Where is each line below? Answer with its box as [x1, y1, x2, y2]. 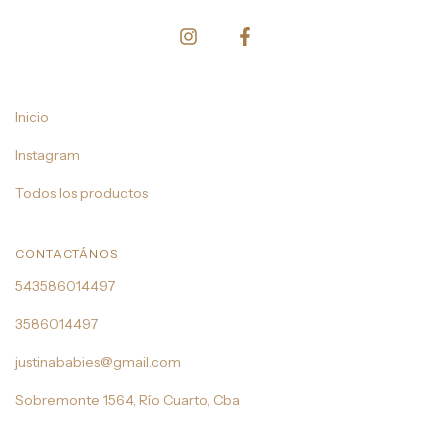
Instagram [15, 145, 80, 164]
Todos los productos [15, 183, 148, 202]
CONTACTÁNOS [15, 245, 118, 261]
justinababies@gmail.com [15, 352, 181, 371]
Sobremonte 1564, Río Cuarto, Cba [15, 390, 240, 409]
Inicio [15, 107, 49, 126]
